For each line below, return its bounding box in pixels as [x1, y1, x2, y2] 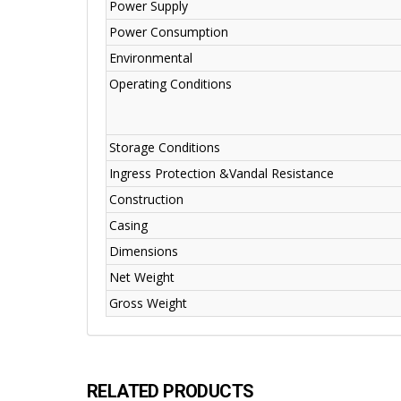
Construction [109, 191, 183, 209]
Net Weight [109, 269, 175, 286]
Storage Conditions [109, 139, 220, 157]
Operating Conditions [109, 75, 232, 93]
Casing [109, 217, 148, 235]
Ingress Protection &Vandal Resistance [109, 165, 334, 183]
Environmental [109, 49, 192, 67]
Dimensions [109, 243, 178, 260]
